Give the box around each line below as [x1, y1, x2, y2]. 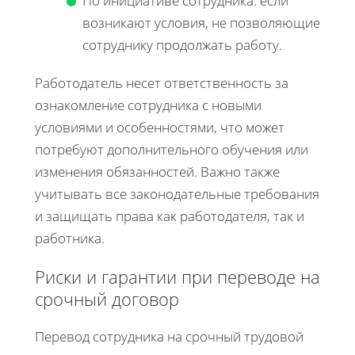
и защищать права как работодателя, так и [35, 207, 304, 226]
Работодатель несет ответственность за [35, 74, 288, 93]
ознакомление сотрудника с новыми [35, 96, 261, 115]
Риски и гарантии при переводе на [35, 265, 320, 289]
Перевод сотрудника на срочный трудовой [35, 327, 303, 346]
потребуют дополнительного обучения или [35, 140, 308, 159]
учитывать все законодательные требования [35, 185, 319, 204]
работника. [35, 229, 105, 248]
